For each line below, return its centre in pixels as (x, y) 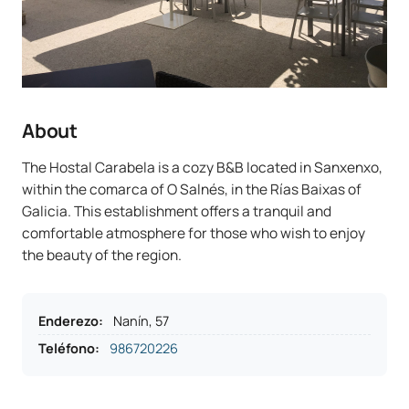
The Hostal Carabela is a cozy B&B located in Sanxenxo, (202, 167)
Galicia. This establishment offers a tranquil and (177, 211)
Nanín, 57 (141, 321)
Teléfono (67, 348)
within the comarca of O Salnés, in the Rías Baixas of (192, 189)
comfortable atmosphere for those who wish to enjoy (194, 233)
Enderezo (68, 321)
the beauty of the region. (102, 255)
